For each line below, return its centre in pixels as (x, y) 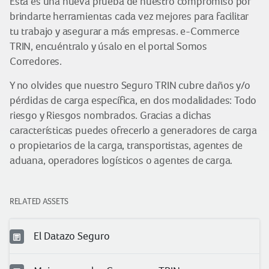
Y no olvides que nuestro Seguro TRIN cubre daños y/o (130, 85)
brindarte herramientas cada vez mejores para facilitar (129, 16)
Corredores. (36, 61)
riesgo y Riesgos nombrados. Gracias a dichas (111, 115)
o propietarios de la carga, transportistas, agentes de (126, 145)
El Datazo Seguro (72, 236)
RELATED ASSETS (39, 201)
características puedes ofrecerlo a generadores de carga (134, 130)
